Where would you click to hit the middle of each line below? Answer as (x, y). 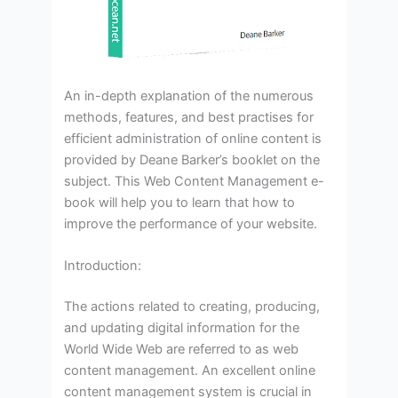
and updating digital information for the (182, 328)
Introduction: (103, 266)
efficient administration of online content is (193, 139)
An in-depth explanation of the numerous (189, 96)
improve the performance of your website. (191, 224)
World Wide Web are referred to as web (182, 350)
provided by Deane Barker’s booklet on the (192, 160)
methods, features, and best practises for (189, 118)
